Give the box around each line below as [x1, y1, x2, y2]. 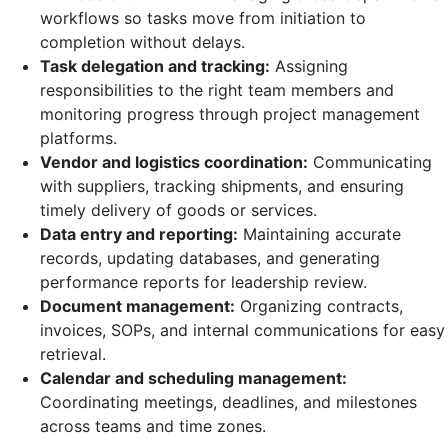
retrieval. [40, 343, 106, 364]
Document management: [40, 295, 235, 316]
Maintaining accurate [238, 223, 401, 244]
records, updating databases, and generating [40, 247, 380, 268]
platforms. [40, 127, 117, 148]
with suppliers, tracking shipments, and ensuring [40, 175, 404, 196]
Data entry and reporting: [40, 223, 238, 244]
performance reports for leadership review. [40, 271, 367, 292]
